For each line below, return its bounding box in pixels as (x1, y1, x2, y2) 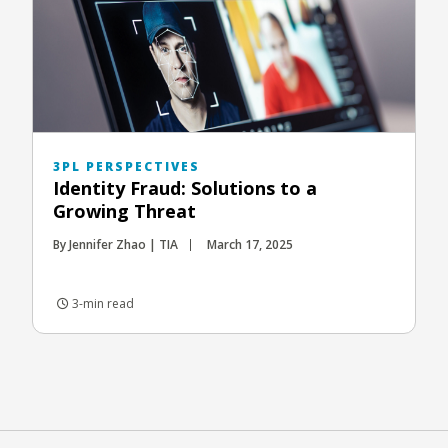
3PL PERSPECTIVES (53, 157, 200, 175)
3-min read (69, 294, 134, 312)
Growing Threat (53, 198, 196, 223)
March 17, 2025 (207, 235, 293, 253)
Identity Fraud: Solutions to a (53, 175, 317, 200)
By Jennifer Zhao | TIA (53, 235, 178, 253)
